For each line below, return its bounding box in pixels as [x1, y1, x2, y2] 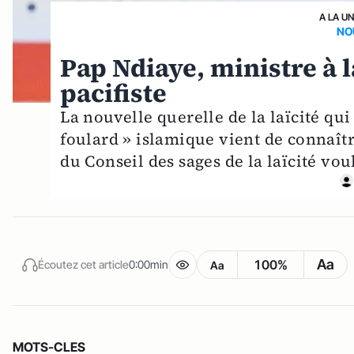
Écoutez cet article [38, 257, 129, 271]
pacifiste [60, 76, 168, 111]
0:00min [129, 257, 168, 271]
